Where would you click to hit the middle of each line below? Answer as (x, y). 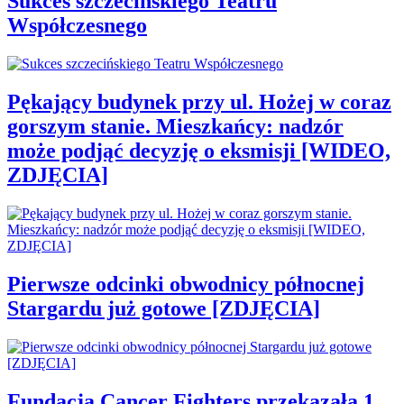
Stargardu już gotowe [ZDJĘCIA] (164, 308)
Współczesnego (77, 26)
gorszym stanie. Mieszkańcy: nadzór (175, 127)
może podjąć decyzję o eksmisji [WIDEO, (199, 151)
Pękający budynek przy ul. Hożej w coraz (199, 102)
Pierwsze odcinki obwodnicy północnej (186, 284)
